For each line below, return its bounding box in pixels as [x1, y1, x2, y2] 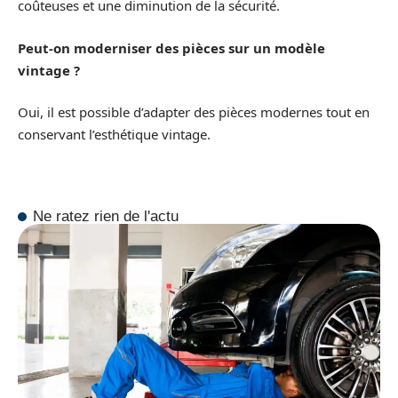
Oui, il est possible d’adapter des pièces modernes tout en [18, 103, 370, 122]
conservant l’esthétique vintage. [18, 125, 211, 144]
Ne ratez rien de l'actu [33, 207, 179, 226]
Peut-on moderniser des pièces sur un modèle [18, 38, 325, 57]
